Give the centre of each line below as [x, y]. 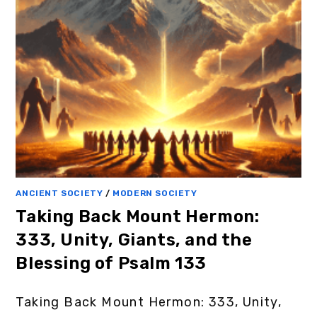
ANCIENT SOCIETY [59, 194]
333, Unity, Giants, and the [134, 240]
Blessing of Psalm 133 [111, 264]
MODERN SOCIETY [155, 194]
